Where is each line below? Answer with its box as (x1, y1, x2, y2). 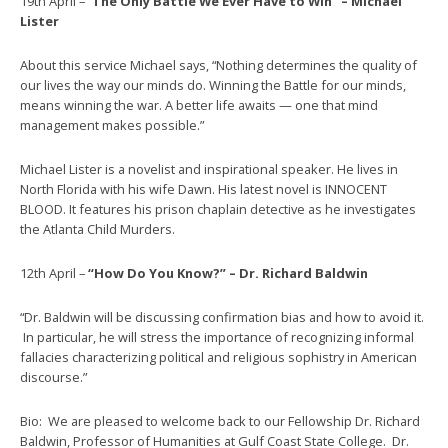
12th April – (20, 264, 88, 283)
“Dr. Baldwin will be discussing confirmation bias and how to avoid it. (20, 308, 424, 327)
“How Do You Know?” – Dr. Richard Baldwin (88, 264, 368, 283)
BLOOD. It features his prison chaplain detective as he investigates (20, 200, 416, 219)
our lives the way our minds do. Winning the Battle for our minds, (20, 76, 406, 95)
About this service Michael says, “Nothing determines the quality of (20, 56, 417, 75)
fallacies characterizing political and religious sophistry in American (20, 348, 417, 367)
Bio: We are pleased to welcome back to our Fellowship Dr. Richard (20, 412, 420, 431)
